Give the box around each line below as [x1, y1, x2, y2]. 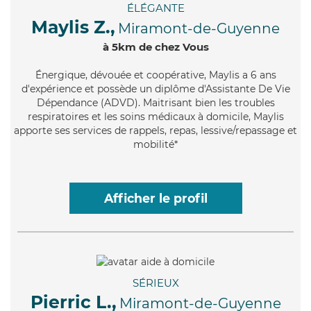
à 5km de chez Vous [102, 40, 209, 54]
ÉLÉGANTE [126, 1, 185, 15]
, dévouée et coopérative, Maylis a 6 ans [85, 69, 276, 82]
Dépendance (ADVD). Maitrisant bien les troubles [36, 96, 275, 110]
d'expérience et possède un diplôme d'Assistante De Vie [21, 83, 290, 96]
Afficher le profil [103, 191, 208, 206]
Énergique [35, 69, 85, 82]
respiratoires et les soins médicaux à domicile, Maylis [27, 110, 284, 124]
